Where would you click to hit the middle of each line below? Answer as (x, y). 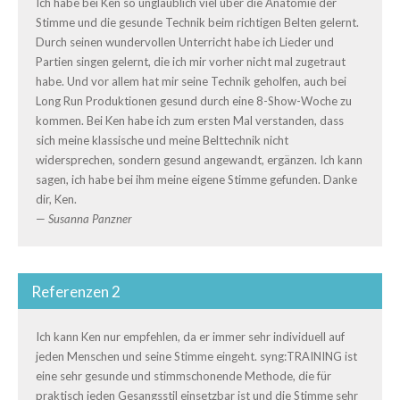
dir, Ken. (56, 199)
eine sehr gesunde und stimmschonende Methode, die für (183, 376)
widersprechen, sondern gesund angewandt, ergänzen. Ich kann (199, 160)
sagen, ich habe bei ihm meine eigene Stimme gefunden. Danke (196, 179)
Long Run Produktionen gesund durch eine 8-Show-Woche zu (194, 101)
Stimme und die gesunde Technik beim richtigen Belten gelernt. (197, 22)
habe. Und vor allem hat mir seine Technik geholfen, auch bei (191, 81)
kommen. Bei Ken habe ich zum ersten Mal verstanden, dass (190, 121)
